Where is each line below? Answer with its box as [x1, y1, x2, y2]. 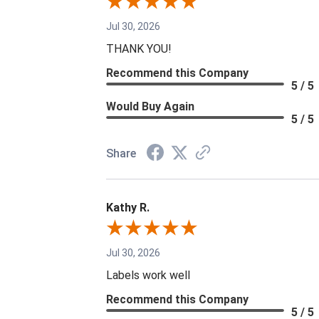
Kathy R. [106, 201, 150, 215]
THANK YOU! [106, 42, 172, 56]
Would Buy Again [106, 100, 195, 114]
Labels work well [106, 268, 191, 283]
